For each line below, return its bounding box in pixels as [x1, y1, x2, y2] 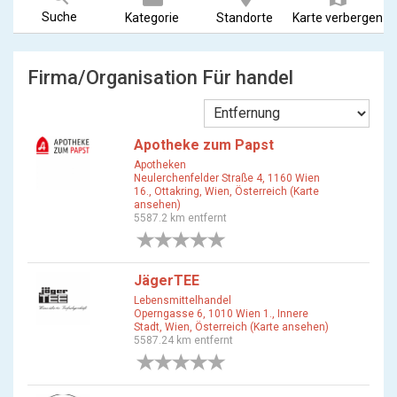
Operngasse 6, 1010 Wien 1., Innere [134, 307, 308, 320]
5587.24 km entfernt [134, 334, 233, 346]
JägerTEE [134, 272, 199, 289]
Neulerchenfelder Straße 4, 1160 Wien [134, 172, 320, 184]
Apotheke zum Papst [134, 136, 274, 153]
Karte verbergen [292, 11, 383, 25]
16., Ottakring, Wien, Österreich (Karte [134, 185, 319, 198]
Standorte [216, 11, 274, 25]
